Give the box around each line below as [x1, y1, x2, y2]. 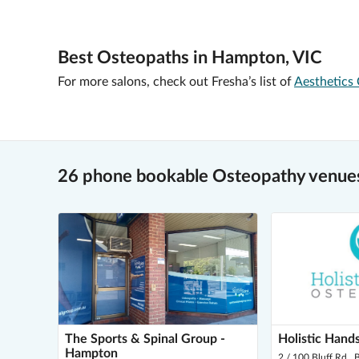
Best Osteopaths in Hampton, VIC [58, 49, 322, 67]
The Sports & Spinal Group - [65, 333, 225, 345]
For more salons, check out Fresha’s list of [58, 75, 292, 88]
